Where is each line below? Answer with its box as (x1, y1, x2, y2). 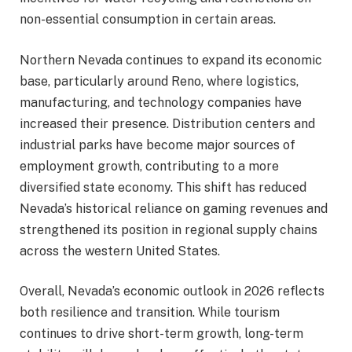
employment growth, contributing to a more (20, 158, 279, 174)
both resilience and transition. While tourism (20, 305, 280, 321)
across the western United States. (20, 243, 220, 258)
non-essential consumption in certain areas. (20, 11, 276, 27)
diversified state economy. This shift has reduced (20, 179, 306, 195)
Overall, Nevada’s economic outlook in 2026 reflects (20, 284, 324, 299)
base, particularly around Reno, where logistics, (20, 73, 299, 89)
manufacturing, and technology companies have (20, 94, 302, 110)
